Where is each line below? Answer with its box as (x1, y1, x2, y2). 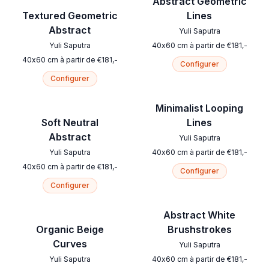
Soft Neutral (41, 116, 98, 129)
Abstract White (163, 209, 235, 222)
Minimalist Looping (156, 102, 243, 115)
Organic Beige (35, 223, 104, 236)
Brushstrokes (167, 223, 232, 236)
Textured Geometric (22, 10, 118, 22)
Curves (52, 238, 87, 250)
